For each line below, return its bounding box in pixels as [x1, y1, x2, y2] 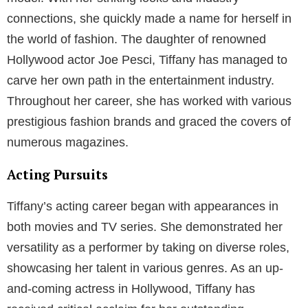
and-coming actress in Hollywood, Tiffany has [7, 281, 255, 296]
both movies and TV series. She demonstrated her [7, 219, 283, 234]
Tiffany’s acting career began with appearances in [7, 199, 278, 213]
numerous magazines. [7, 135, 129, 149]
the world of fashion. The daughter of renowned [7, 32, 266, 46]
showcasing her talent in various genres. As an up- [7, 261, 283, 275]
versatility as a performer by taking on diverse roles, [7, 240, 289, 254]
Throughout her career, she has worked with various [7, 93, 291, 108]
